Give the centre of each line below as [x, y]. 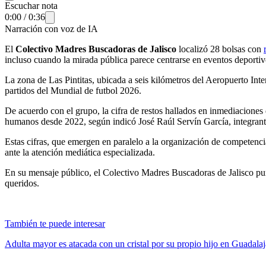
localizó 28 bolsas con [220, 49]
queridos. [22, 183]
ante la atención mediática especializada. [80, 152]
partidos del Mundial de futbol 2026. [73, 90]
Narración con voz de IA [51, 28]
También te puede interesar [55, 223]
